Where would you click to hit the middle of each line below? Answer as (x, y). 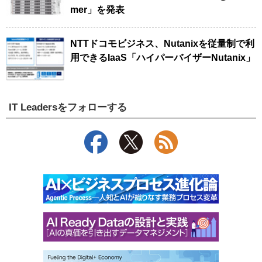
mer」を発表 (97, 9)
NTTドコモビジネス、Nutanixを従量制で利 (162, 43)
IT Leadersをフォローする (68, 107)
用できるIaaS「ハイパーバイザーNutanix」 (163, 57)
